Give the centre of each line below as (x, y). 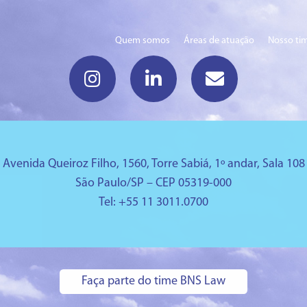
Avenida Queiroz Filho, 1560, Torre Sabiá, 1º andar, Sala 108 (153, 164)
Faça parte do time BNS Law (153, 281)
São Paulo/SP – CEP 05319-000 (153, 183)
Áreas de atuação (219, 41)
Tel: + (112, 202)
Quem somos (143, 41)
